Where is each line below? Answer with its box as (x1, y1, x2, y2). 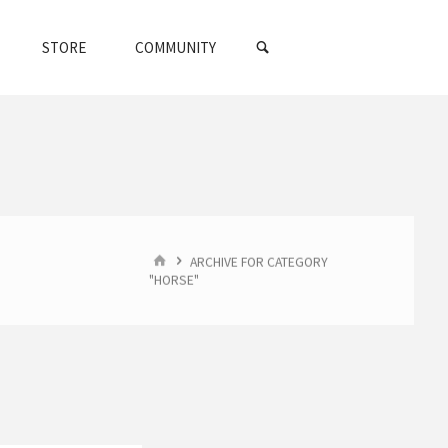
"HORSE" (149, 271, 200, 289)
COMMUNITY (134, 38, 216, 57)
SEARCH (276, 8, 329, 27)
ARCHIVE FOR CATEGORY (190, 252, 329, 270)
